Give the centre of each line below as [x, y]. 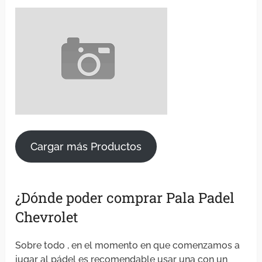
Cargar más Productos [86, 147]
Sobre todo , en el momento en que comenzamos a [128, 246]
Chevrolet [47, 217]
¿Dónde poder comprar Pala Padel [125, 198]
